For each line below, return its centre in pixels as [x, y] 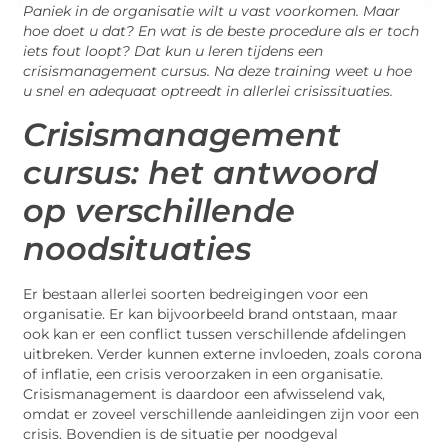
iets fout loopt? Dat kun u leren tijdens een [173, 51]
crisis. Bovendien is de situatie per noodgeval [181, 433]
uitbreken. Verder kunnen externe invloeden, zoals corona [223, 353]
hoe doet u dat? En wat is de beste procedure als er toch [221, 31]
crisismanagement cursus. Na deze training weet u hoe [218, 71]
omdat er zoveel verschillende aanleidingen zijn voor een [221, 413]
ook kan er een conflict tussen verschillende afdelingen [215, 333]
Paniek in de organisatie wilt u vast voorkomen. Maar [212, 11]
